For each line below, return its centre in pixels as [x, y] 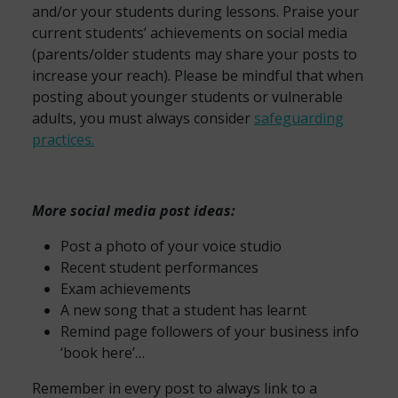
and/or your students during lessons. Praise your [195, 12]
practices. [63, 139]
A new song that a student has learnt [183, 310]
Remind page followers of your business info [210, 331]
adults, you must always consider [143, 118]
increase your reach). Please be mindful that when [198, 76]
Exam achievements [126, 289]
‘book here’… [103, 353]
